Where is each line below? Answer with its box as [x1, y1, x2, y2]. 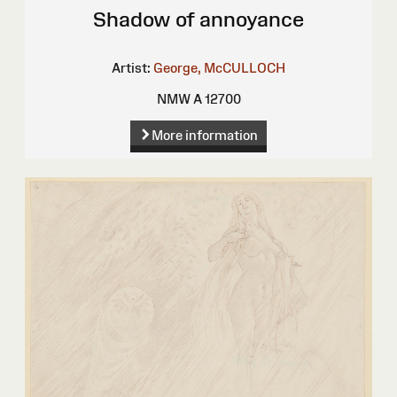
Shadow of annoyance [93, 7, 304, 32]
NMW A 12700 [156, 91, 241, 107]
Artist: [112, 60, 151, 76]
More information [151, 127, 258, 143]
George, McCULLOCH [153, 60, 285, 76]
